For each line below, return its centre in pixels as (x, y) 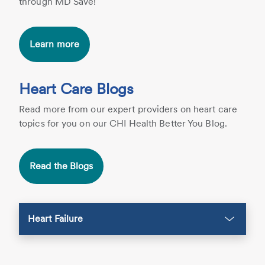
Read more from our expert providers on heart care (128, 109)
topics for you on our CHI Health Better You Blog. (123, 123)
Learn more (54, 44)
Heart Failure (56, 219)
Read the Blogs (62, 166)
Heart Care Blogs (77, 88)
